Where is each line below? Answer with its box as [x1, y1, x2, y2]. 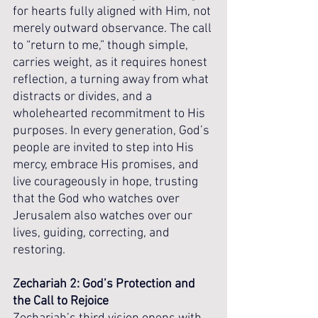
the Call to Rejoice [13, 294, 109, 309]
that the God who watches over [13, 192, 182, 207]
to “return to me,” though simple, [13, 38, 191, 53]
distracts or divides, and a [13, 89, 155, 104]
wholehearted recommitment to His [13, 106, 208, 121]
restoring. [13, 243, 65, 258]
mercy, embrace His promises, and [13, 158, 202, 172]
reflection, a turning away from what [13, 72, 212, 87]
